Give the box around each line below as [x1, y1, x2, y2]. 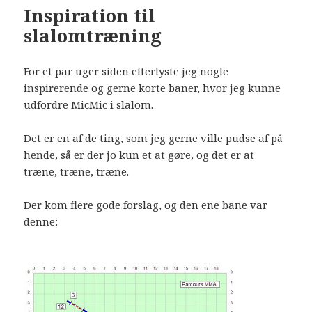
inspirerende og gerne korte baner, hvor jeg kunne [24, 80, 281, 95]
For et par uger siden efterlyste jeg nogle [24, 63, 229, 78]
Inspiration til [24, 2, 156, 28]
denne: [24, 214, 58, 228]
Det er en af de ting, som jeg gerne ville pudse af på [24, 130, 283, 145]
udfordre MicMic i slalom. [24, 97, 154, 111]
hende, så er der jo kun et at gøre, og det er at [24, 147, 255, 162]
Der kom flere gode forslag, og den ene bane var [24, 197, 268, 212]
